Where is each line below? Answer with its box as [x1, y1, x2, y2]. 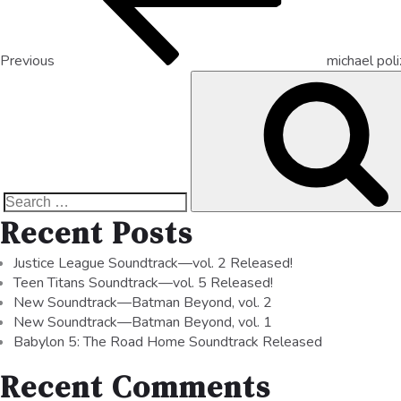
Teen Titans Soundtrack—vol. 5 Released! [13, 273, 273, 294]
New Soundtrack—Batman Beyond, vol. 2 [13, 293, 272, 313]
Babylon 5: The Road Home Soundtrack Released [13, 332, 322, 353]
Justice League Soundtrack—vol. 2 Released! [13, 253, 293, 274]
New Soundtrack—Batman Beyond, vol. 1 [13, 312, 272, 333]
